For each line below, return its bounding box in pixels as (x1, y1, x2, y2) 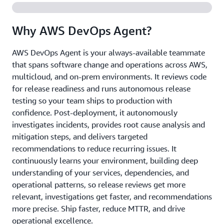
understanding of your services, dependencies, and (12, 167, 189, 177)
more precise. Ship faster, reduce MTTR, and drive (12, 203, 185, 213)
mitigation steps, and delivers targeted (12, 131, 147, 141)
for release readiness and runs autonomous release (12, 83, 190, 93)
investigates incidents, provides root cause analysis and (12, 119, 205, 129)
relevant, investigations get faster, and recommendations (12, 191, 212, 201)
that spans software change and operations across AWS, (12, 59, 207, 69)
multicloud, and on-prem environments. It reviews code (12, 71, 206, 81)
